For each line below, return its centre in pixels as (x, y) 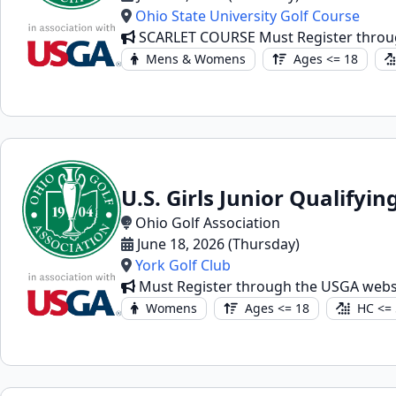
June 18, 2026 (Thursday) (218, 244)
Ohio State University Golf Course (247, 16)
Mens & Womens (196, 59)
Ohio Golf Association (208, 223)
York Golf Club (183, 265)
